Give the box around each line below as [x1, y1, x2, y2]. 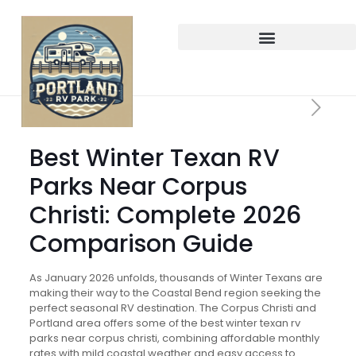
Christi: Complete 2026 [29, 199, 301, 232]
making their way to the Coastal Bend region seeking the [29, 285, 321, 300]
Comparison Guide [29, 227, 253, 261]
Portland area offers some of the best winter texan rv [29, 315, 300, 331]
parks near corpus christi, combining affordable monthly [29, 331, 319, 346]
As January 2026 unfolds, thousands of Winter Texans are [29, 270, 323, 285]
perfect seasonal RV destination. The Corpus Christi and [29, 300, 316, 315]
